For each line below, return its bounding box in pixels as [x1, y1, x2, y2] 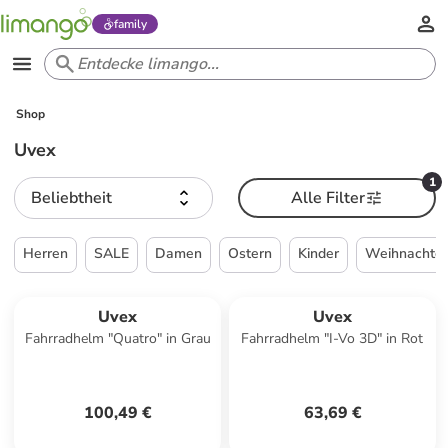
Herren [23, 244, 69, 263]
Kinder [298, 244, 340, 263]
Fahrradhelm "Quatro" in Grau [24, 329, 211, 348]
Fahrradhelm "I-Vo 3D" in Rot [241, 329, 425, 348]
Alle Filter [290, 187, 365, 209]
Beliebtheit [31, 187, 113, 209]
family [113, 16, 147, 32]
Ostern [228, 244, 273, 263]
